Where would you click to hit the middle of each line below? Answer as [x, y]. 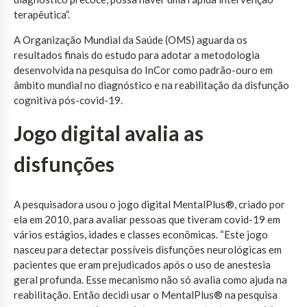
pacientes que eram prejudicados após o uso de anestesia [142, 264]
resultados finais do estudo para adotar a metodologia [137, 54]
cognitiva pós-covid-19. [68, 100]
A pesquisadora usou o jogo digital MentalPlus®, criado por [149, 204]
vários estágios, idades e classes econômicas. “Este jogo [141, 234]
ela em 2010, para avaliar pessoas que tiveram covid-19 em [147, 219]
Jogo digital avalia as [109, 133]
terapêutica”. [42, 14]
